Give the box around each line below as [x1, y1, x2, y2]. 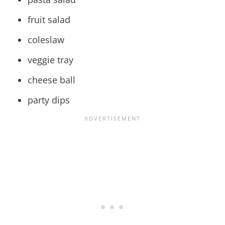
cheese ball [28, 73, 75, 86]
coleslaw [28, 33, 64, 46]
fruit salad [28, 13, 70, 26]
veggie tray [28, 53, 73, 66]
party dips [28, 93, 70, 106]
